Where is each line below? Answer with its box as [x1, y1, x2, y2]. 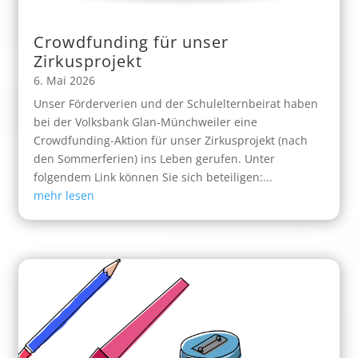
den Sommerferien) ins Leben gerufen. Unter [34, 151, 276, 167]
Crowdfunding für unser [34, 31, 229, 54]
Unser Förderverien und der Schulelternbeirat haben [34, 96, 319, 112]
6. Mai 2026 [34, 73, 96, 89]
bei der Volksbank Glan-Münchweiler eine [34, 114, 258, 130]
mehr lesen [34, 188, 95, 204]
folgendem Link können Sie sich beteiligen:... [34, 169, 273, 185]
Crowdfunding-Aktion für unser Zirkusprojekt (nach [34, 133, 308, 149]
